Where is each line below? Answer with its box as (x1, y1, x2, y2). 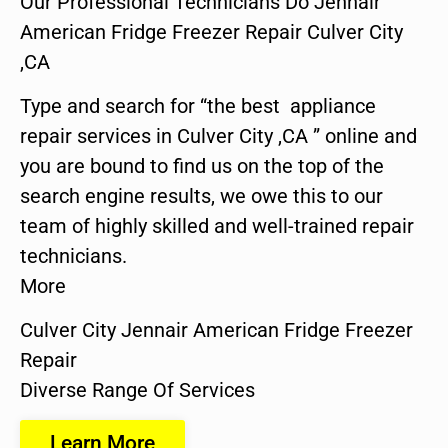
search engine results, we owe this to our (20, 183, 383, 208)
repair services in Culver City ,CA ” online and (20, 123, 417, 148)
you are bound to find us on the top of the (20, 153, 384, 178)
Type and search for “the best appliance (20, 93, 376, 118)
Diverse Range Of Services (20, 378, 255, 403)
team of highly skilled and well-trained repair (20, 213, 414, 238)
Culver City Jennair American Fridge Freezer (20, 318, 413, 343)
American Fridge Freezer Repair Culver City (20, 19, 403, 44)
